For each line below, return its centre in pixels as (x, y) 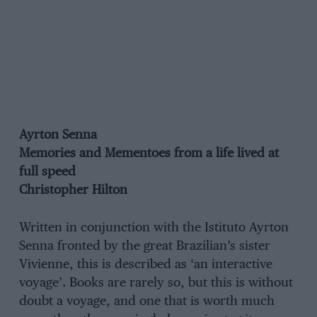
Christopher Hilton (73, 191)
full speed (47, 172)
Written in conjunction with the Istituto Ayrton (154, 228)
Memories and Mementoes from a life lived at (149, 154)
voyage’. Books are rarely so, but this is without (156, 283)
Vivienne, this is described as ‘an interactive (145, 265)
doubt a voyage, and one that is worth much (146, 302)
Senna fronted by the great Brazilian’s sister (144, 247)
